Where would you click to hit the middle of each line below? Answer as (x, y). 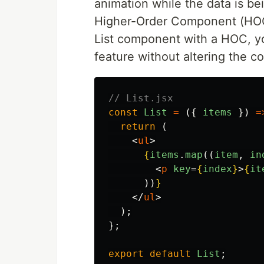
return (141, 126)
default (170, 254)
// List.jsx (141, 98)
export (126, 254)
